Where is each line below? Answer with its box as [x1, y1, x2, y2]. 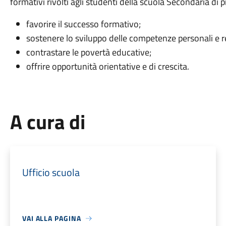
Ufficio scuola [22, 164, 80, 180]
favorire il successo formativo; [26, 17, 141, 31]
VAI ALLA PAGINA [22, 213, 81, 223]
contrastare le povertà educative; [26, 45, 151, 59]
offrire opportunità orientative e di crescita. [26, 60, 189, 73]
